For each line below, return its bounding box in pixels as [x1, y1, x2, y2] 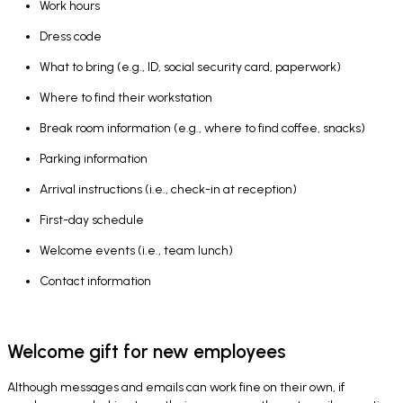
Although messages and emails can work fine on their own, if [7, 379, 345, 395]
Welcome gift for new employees [7, 339, 286, 363]
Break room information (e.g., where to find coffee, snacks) [40, 121, 365, 137]
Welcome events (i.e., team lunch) [40, 243, 233, 259]
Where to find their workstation [40, 90, 212, 106]
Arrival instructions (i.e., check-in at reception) [40, 182, 297, 198]
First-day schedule [40, 212, 144, 228]
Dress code [40, 29, 102, 45]
